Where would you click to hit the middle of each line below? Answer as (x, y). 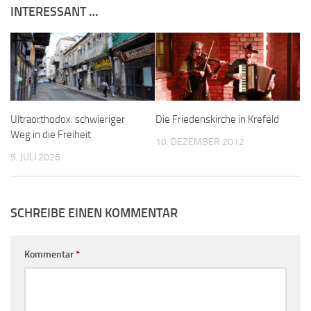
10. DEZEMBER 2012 (200, 142)
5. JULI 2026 (35, 158)
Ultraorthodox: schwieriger (68, 120)
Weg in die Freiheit (51, 135)
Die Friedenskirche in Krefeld (217, 120)
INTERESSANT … (54, 12)
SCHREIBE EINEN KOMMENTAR (94, 213)
